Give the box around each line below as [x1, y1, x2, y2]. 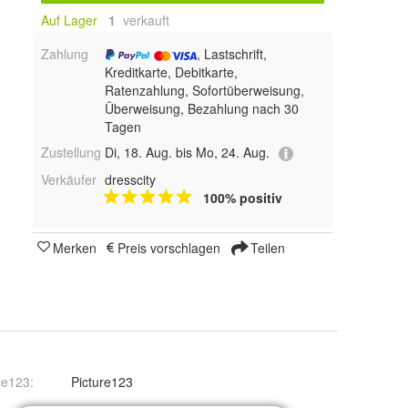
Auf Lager [41, 11, 97, 30]
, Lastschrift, [196, 45, 267, 64]
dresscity [104, 169, 156, 189]
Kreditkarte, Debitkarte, [104, 63, 238, 82]
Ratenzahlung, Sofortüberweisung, [104, 81, 304, 100]
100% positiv [202, 188, 282, 207]
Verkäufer [41, 169, 97, 189]
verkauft [119, 11, 169, 30]
